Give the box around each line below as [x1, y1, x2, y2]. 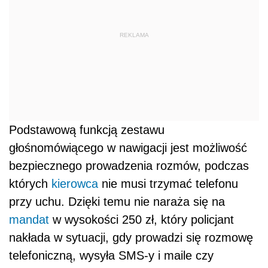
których [9, 176, 51, 190]
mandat [9, 212, 49, 226]
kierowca [51, 176, 98, 190]
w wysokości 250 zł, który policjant [49, 212, 234, 226]
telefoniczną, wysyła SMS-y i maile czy [9, 248, 214, 262]
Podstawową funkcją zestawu [9, 123, 165, 136]
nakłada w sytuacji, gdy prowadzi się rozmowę [9, 230, 253, 244]
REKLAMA [119, 32, 149, 39]
